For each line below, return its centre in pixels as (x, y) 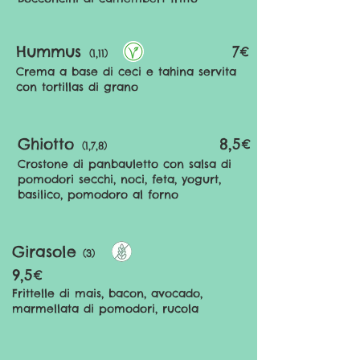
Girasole (47, 252)
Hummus (49, 51)
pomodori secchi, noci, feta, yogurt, (119, 179)
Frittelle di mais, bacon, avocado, (107, 293)
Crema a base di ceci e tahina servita (126, 72)
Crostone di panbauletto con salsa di (125, 164)
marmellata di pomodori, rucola (105, 309)
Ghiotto (46, 144)
